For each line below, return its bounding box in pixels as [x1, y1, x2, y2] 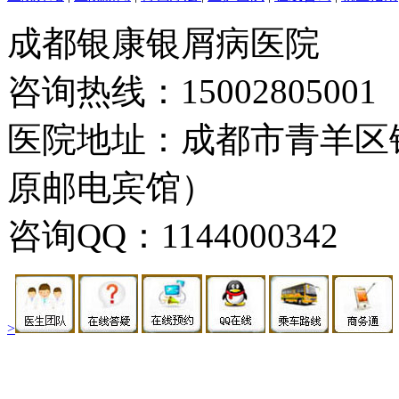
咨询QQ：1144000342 [7, 216, 338, 255]
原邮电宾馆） [7, 167, 216, 207]
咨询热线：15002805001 [7, 71, 377, 110]
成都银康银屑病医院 [7, 23, 320, 62]
